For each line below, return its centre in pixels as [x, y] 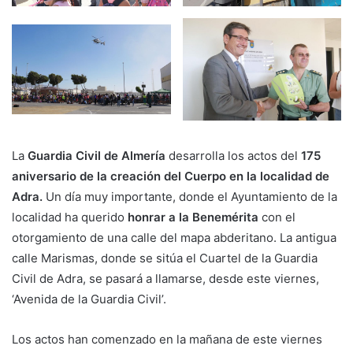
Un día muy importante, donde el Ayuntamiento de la [190, 197]
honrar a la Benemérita [193, 217]
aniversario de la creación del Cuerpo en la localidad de [171, 176]
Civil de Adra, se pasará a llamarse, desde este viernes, [165, 279]
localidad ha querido [70, 217]
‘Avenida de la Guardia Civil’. [89, 299]
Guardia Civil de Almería [97, 156]
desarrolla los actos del [233, 156]
